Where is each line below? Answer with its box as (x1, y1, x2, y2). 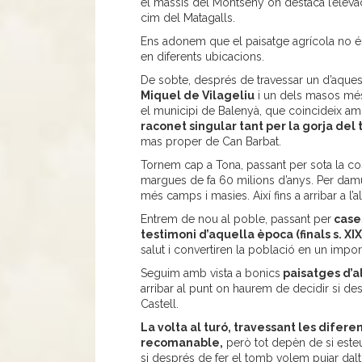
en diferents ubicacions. (140, 50, 264, 64)
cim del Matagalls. (140, 11, 235, 25)
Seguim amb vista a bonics (140, 267, 280, 280)
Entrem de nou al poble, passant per (140, 213, 331, 226)
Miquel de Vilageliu (140, 89, 255, 103)
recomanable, (140, 336, 223, 350)
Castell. (140, 297, 179, 311)
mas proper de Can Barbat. (140, 135, 281, 149)
